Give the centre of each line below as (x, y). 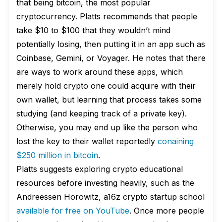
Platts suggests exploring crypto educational (100, 169)
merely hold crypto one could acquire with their (106, 86)
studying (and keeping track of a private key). (102, 113)
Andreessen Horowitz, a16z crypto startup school (111, 197)
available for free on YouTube (73, 211)
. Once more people (167, 211)
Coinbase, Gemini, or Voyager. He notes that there (111, 58)
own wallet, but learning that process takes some (109, 100)
